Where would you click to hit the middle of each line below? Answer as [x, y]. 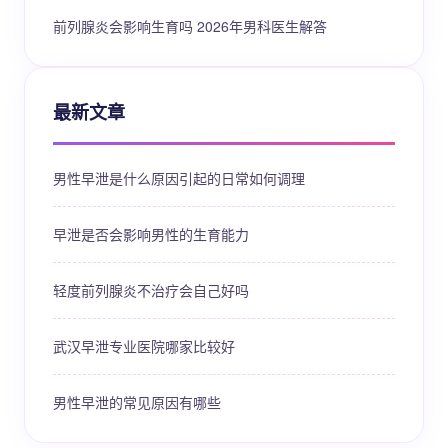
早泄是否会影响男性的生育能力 [151, 234]
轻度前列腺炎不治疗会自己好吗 [151, 290]
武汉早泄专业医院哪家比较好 [144, 346]
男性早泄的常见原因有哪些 [137, 402]
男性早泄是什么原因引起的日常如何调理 [179, 178]
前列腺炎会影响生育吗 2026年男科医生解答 [190, 26]
